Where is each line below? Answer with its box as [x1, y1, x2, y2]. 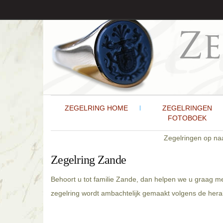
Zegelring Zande [51, 153, 126, 166]
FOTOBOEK [167, 114, 207, 122]
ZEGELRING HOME [64, 104, 128, 112]
